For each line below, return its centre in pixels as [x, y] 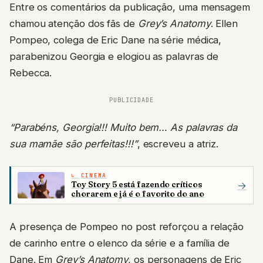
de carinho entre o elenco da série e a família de [119, 243]
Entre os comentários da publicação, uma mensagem [130, 7]
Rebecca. [31, 73]
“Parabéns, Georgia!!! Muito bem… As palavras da [124, 128]
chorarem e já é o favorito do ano [138, 193]
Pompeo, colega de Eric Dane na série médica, [116, 40]
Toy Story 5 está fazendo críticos [136, 184]
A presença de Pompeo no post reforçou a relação [127, 227]
